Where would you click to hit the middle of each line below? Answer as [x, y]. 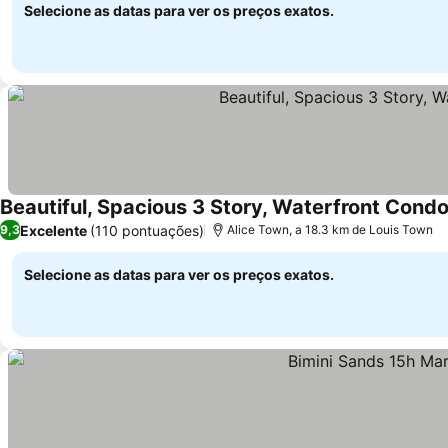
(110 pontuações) [147, 230]
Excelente [53, 230]
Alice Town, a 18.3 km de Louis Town [330, 229]
